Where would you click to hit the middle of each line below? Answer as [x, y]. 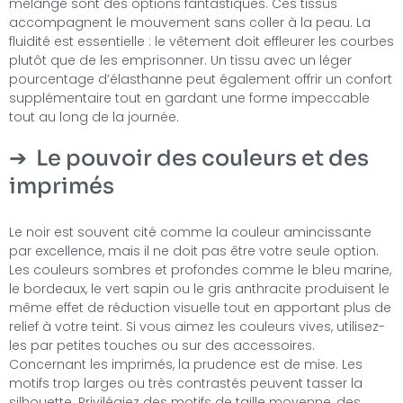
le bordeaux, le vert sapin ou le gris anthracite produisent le [199, 288]
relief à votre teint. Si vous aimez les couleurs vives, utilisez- [197, 326]
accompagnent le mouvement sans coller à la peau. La [190, 22]
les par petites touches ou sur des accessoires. [162, 345]
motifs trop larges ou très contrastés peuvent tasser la [186, 383]
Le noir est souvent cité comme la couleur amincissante [190, 232]
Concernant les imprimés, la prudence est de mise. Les [186, 364]
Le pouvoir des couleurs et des [202, 158]
